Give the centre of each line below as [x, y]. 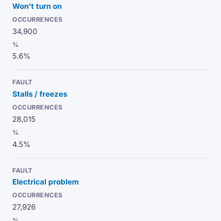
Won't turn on [37, 6]
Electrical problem [46, 182]
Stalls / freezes [40, 94]
